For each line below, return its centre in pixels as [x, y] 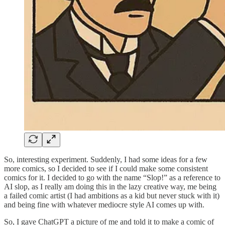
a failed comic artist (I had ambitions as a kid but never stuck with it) [112, 195]
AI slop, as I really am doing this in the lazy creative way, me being [110, 186]
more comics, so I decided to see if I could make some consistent [106, 168]
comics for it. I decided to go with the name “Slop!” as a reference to [112, 177]
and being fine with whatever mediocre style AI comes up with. [104, 204]
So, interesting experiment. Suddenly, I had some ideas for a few [106, 159]
